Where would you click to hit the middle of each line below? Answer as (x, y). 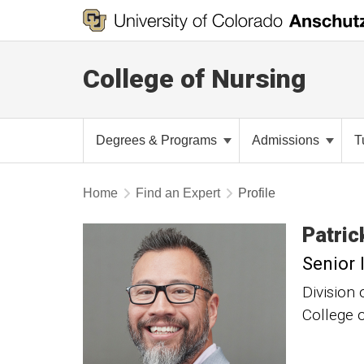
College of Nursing (195, 79)
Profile (257, 193)
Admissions (287, 140)
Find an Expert (178, 193)
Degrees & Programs (158, 140)
